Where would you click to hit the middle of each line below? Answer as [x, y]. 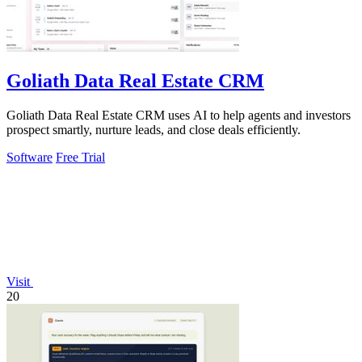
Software [29, 158]
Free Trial [80, 158]
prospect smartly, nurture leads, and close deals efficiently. [154, 130]
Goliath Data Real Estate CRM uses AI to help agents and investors [179, 116]
